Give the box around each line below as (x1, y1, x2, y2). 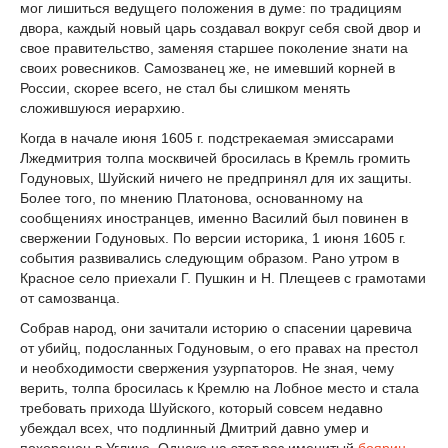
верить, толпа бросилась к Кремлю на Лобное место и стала (20, 380, 419, 397)
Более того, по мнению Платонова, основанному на (20, 190, 363, 207)
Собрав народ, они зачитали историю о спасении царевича (20, 320, 412, 337)
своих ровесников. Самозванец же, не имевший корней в (20, 60, 395, 77)
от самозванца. (20, 290, 120, 307)
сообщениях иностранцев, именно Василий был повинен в (20, 210, 408, 227)
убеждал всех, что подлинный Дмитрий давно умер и (20, 420, 369, 437)
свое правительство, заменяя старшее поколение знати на (20, 40, 408, 57)
